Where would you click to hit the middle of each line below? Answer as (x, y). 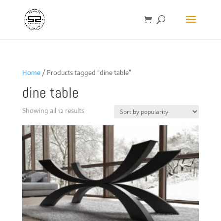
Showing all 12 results (53, 110)
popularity (99, 133)
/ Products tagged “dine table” (86, 73)
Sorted (93, 110)
